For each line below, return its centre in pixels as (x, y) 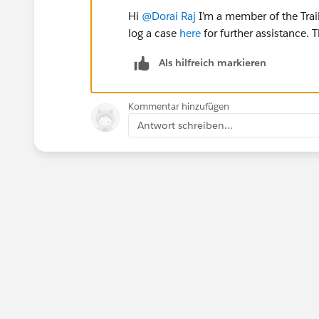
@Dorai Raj (169, 16)
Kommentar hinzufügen (179, 106)
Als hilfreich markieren (213, 62)
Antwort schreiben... (185, 125)
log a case (154, 33)
